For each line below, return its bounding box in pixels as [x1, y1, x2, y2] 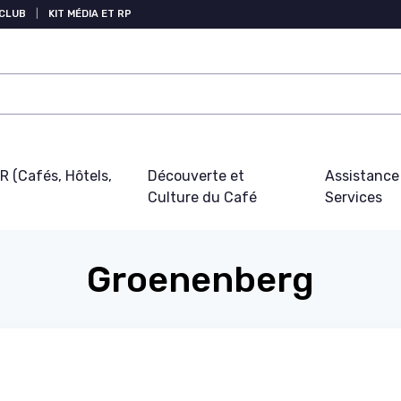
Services [325, 189, 383, 206]
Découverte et [147, 167, 244, 184]
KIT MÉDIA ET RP [48, 8, 132, 20]
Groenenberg [87, 259, 314, 301]
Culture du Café [147, 189, 257, 206]
